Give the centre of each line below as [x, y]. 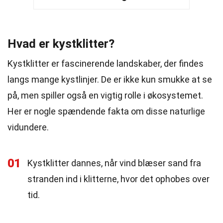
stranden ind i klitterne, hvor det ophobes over [118, 179]
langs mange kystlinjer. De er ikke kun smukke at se [110, 79]
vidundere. [28, 127]
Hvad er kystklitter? [61, 44]
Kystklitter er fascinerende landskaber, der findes [106, 63]
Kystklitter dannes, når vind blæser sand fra [114, 163]
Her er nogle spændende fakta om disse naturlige [106, 111]
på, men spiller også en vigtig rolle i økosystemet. [105, 95]
